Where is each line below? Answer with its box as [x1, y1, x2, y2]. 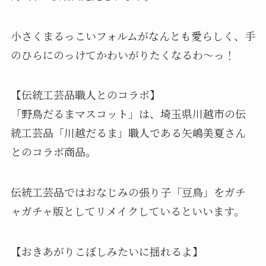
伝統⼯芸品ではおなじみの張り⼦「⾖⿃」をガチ [10, 184, 246, 200]
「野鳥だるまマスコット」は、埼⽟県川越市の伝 [10, 106, 246, 122]
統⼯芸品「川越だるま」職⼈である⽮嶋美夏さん [10, 125, 246, 141]
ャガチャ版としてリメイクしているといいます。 [10, 203, 245, 219]
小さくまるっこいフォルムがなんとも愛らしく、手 [10, 27, 255, 43]
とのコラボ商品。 [10, 144, 96, 160]
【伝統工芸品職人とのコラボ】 [10, 87, 160, 103]
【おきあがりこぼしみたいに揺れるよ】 [10, 243, 203, 259]
